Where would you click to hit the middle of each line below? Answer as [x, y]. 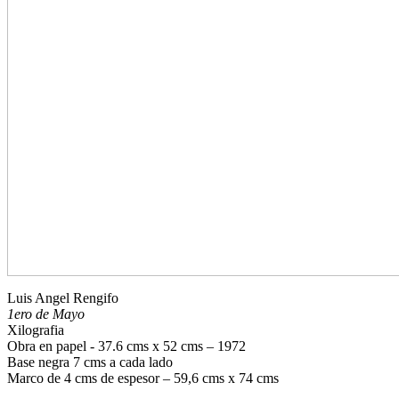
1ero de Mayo [46, 314]
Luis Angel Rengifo [63, 298]
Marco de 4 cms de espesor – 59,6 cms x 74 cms [143, 378]
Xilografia [36, 330]
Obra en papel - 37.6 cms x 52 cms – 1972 [126, 346]
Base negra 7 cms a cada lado [90, 362]
